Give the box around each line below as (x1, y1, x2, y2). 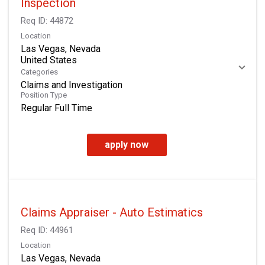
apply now (105, 138, 148, 150)
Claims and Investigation (21, 79, 122, 91)
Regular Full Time (21, 102, 92, 114)
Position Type (21, 90, 67, 99)
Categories (21, 67, 58, 76)
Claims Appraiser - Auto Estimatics (21, 205, 203, 219)
